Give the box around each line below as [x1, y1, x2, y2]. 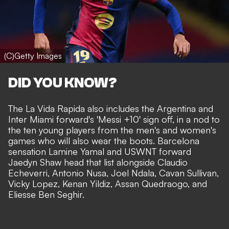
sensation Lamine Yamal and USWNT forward [8, 146, 191, 157]
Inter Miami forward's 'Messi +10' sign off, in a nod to [8, 113, 220, 125]
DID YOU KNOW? [8, 75, 117, 91]
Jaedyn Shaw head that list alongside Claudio [8, 156, 188, 168]
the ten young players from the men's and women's [8, 124, 216, 136]
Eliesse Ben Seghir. [8, 189, 84, 200]
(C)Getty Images [4, 50, 62, 61]
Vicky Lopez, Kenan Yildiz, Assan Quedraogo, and [8, 178, 207, 190]
